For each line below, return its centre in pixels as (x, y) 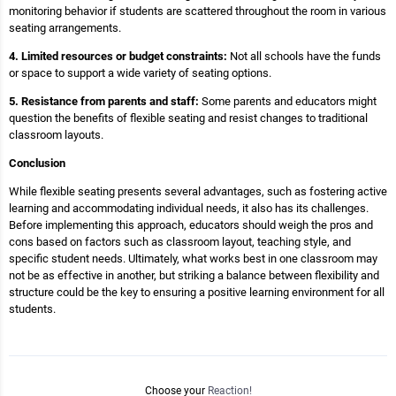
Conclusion (37, 163)
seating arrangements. (65, 28)
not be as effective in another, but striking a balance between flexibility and (194, 275)
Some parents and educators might (288, 101)
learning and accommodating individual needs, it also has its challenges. (189, 208)
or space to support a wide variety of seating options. (140, 73)
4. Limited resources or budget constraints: (118, 56)
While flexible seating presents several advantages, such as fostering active (198, 191)
